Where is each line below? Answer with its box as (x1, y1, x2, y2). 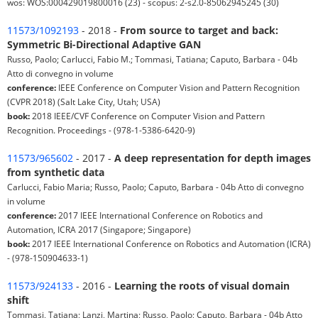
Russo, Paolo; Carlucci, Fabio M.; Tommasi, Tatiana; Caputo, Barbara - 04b (7, 53, 297, 65)
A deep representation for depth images (114, 151, 311, 165)
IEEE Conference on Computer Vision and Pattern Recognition (56, 82, 300, 94)
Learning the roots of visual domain (114, 279, 290, 293)
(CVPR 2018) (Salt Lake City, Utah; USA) (7, 96, 160, 108)
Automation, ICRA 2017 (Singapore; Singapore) (7, 224, 191, 236)
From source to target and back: (120, 23, 278, 38)
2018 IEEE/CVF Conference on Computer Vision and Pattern (30, 110, 265, 122)
